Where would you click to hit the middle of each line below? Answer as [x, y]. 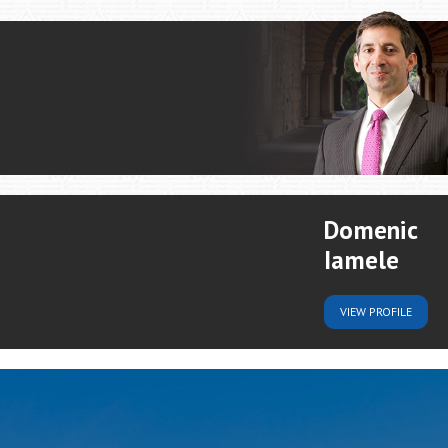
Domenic [371, 230]
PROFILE [390, 311]
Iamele [362, 260]
